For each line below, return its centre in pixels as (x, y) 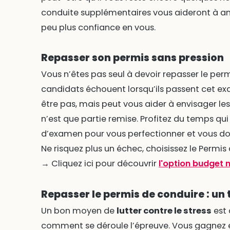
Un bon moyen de (79, 211)
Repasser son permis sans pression (132, 58)
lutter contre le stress (164, 211)
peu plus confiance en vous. (98, 27)
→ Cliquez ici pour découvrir (100, 164)
